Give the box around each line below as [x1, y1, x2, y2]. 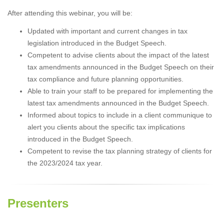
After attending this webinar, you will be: [7, 8, 132, 17]
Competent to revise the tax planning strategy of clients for [27, 146, 212, 155]
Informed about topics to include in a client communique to [27, 110, 212, 119]
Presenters [7, 196, 68, 210]
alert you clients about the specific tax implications [27, 122, 185, 131]
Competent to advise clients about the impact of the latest [27, 50, 209, 59]
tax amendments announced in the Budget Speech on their [27, 62, 214, 71]
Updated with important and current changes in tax [27, 26, 187, 35]
